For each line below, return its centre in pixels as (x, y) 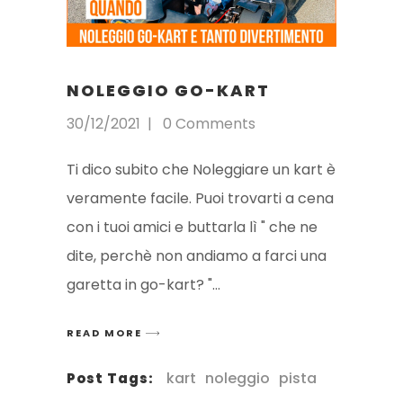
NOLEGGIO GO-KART (168, 90)
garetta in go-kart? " (139, 284)
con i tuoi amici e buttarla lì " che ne (192, 227)
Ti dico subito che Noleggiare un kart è (201, 169)
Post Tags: (110, 379)
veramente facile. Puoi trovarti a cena (200, 198)
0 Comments (209, 123)
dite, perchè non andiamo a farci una (197, 255)
